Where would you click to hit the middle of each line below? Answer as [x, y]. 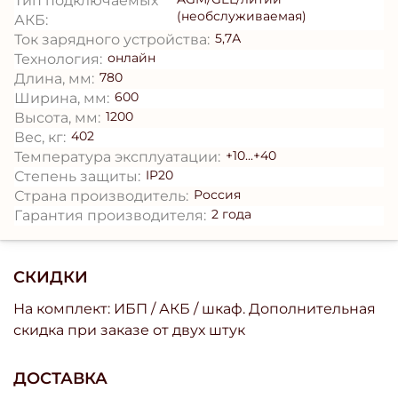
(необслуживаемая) [242, 16]
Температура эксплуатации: [117, 157]
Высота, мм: [57, 118]
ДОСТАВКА [60, 379]
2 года [232, 215]
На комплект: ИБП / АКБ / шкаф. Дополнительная [195, 309]
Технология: [58, 60]
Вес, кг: [40, 138]
